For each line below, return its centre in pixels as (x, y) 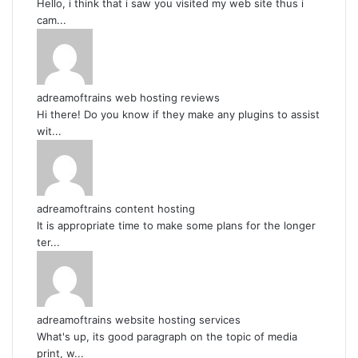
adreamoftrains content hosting (116, 209)
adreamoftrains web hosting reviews (128, 97)
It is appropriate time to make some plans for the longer (176, 225)
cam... (52, 20)
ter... (48, 242)
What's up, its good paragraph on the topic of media (167, 336)
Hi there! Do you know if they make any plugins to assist (178, 114)
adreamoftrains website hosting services (139, 320)
